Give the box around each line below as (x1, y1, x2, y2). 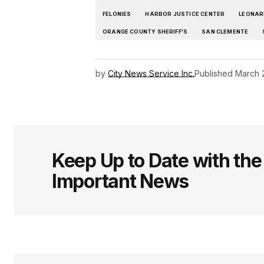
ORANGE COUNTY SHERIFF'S (103, 28, 188, 35)
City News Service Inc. (108, 68, 194, 79)
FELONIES (103, 10, 131, 17)
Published (194, 68, 233, 79)
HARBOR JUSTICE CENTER (145, 10, 225, 17)
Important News (52, 170, 189, 193)
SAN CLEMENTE (202, 28, 249, 35)
